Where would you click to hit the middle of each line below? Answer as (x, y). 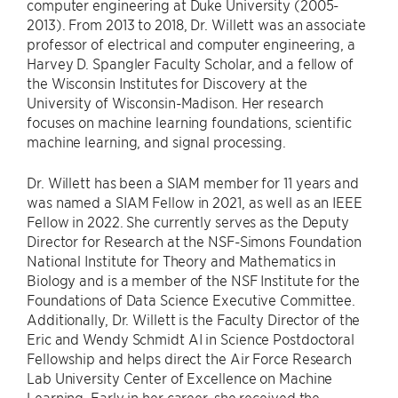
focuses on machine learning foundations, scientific (189, 122)
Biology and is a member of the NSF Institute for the (193, 280)
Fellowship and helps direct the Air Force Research (189, 358)
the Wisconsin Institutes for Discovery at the (167, 83)
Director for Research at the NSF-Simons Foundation (194, 241)
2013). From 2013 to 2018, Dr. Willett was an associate (196, 24)
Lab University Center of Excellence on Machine (180, 378)
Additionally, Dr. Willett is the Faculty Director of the (194, 319)
